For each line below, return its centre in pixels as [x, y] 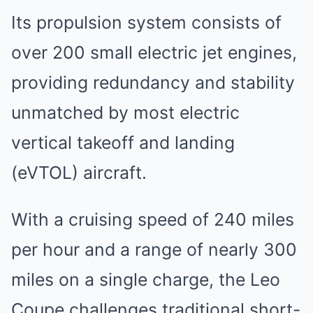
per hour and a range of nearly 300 [154, 249]
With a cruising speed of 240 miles [153, 219]
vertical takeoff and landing [123, 143]
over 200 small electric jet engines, [154, 52]
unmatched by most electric [125, 112]
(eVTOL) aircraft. [79, 173]
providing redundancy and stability [153, 82]
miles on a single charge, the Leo [146, 279]
